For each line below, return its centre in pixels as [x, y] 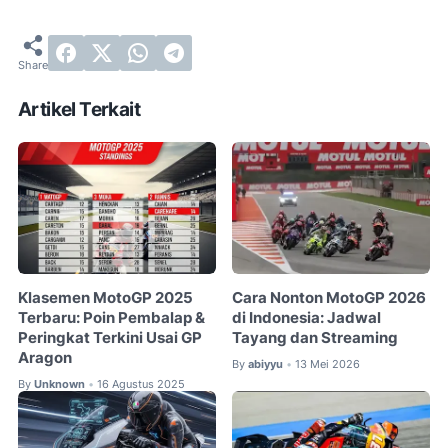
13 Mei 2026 [328, 363]
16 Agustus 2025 [141, 383]
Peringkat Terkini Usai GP [110, 337]
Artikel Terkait [79, 110]
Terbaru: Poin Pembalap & [111, 317]
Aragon [45, 357]
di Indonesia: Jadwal [307, 317]
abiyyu [266, 363]
